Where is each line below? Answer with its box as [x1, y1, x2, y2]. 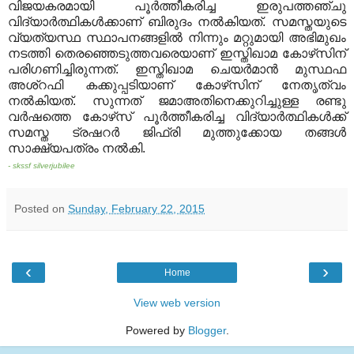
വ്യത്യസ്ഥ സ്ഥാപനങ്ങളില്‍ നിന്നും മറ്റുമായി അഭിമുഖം [8, 31, 346, 45]
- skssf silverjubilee [8, 161, 75, 171]
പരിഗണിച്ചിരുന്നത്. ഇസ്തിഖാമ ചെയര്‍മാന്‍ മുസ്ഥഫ [8, 62, 346, 77]
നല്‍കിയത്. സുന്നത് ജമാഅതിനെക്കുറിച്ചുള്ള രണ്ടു [8, 94, 346, 108]
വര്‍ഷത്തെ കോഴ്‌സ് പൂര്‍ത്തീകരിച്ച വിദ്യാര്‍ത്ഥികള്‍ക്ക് [8, 110, 346, 124]
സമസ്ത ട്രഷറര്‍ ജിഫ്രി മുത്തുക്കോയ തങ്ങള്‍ [8, 126, 346, 140]
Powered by [125, 324, 188, 337]
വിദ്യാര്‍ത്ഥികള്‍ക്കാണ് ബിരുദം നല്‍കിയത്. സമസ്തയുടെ [8, 15, 346, 29]
